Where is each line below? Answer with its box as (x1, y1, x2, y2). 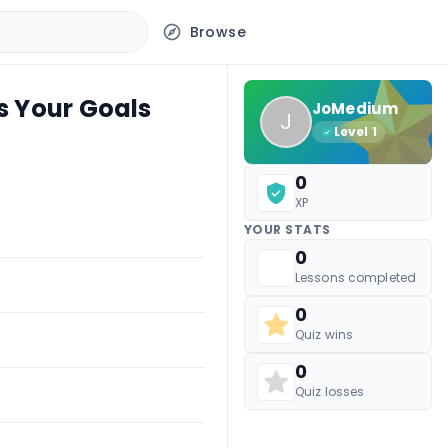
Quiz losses (295, 383, 365, 400)
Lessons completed (295, 269, 417, 286)
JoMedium (312, 98, 399, 119)
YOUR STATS (244, 221, 331, 238)
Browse (189, 22, 246, 42)
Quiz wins (295, 326, 354, 343)
